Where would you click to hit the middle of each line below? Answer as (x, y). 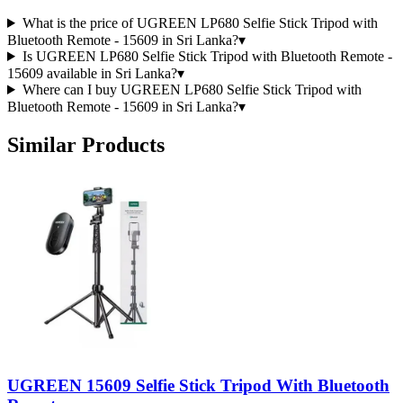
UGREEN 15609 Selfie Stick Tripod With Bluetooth (198, 385)
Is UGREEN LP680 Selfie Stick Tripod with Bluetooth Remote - (207, 56)
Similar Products (86, 144)
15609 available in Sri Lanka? (92, 73)
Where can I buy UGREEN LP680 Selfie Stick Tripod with (192, 89)
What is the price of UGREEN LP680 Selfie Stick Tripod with (200, 22)
